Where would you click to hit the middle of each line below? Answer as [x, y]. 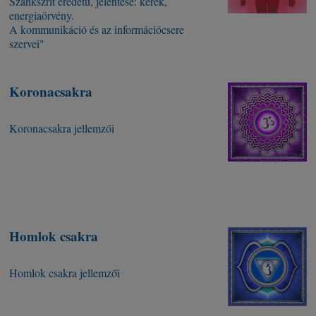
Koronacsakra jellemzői [62, 128]
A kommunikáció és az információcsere [97, 30]
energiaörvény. [42, 16]
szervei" [27, 44]
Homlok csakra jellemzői [65, 273]
